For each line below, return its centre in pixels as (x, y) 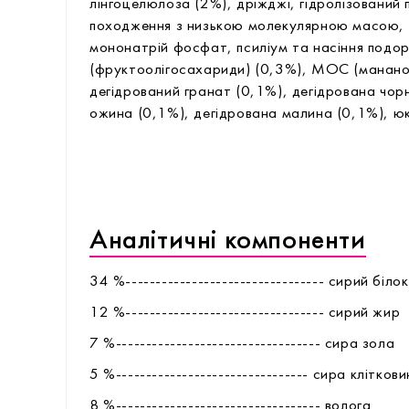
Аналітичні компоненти (228, 241)
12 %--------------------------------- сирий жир (245, 313)
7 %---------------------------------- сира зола (242, 344)
